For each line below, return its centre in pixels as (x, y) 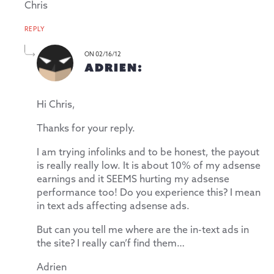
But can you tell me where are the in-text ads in (143, 230)
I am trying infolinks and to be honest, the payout (148, 152)
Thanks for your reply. (86, 128)
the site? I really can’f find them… (111, 243)
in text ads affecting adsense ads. (113, 206)
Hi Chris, (56, 105)
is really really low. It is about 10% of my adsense (149, 166)
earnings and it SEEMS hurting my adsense (133, 179)
